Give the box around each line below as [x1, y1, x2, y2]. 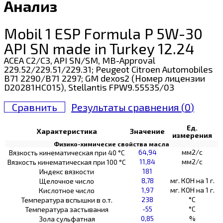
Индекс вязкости [39, 167, 94, 176]
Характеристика [36, 126, 97, 135]
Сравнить [12, 101, 57, 113]
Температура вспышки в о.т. [21, 195, 112, 204]
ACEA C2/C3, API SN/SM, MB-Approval [4, 54, 155, 66]
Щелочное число [39, 176, 94, 185]
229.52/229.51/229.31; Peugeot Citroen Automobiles [4, 63, 213, 75]
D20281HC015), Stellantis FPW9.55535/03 [4, 81, 174, 93]
